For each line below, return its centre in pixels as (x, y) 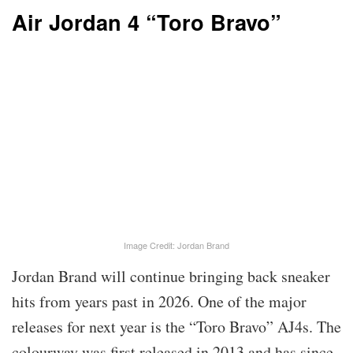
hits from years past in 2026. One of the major (159, 302)
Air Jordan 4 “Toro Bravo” (147, 22)
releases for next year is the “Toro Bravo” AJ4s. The (176, 327)
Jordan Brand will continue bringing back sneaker (171, 277)
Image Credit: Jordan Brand (176, 245)
